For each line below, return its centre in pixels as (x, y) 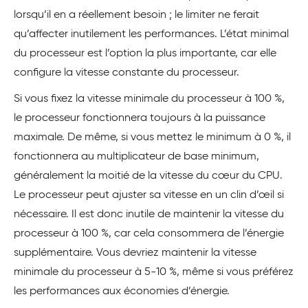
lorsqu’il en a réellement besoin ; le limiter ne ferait (136, 15)
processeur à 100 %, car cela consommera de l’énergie (149, 234)
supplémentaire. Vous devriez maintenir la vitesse (135, 253)
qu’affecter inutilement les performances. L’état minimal (151, 35)
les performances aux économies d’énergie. (122, 292)
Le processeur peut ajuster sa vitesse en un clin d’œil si (149, 196)
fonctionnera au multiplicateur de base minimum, (136, 157)
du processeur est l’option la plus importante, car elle (145, 54)
